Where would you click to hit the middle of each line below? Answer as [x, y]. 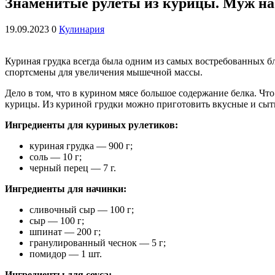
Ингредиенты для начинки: [66, 188]
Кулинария [82, 29]
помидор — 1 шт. [66, 254]
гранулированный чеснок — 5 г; [98, 242]
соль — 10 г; [56, 157]
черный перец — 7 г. [73, 168]
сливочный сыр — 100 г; [82, 209]
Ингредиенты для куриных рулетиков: [91, 125]
